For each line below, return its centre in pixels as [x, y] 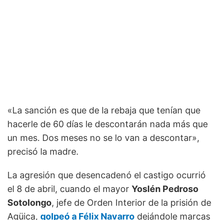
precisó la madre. [43, 152]
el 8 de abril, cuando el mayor [69, 189]
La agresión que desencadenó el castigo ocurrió [107, 175]
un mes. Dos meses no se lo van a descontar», [103, 138]
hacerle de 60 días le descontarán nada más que [108, 124]
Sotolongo [29, 203]
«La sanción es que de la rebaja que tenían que [104, 110]
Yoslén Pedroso [165, 189]
